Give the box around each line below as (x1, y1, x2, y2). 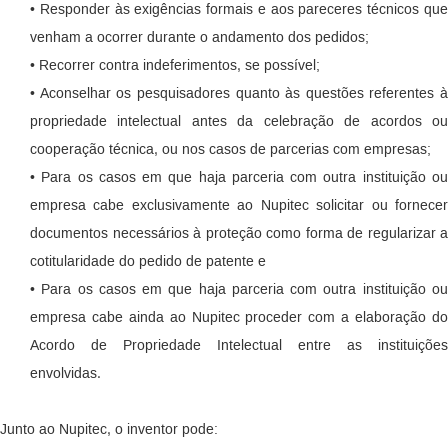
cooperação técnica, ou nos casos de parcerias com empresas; (30, 140, 431, 159)
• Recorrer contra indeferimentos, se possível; (30, 56, 320, 75)
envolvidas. (30, 364, 101, 383)
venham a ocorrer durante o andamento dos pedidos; (30, 28, 369, 47)
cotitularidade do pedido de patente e (30, 252, 266, 271)
